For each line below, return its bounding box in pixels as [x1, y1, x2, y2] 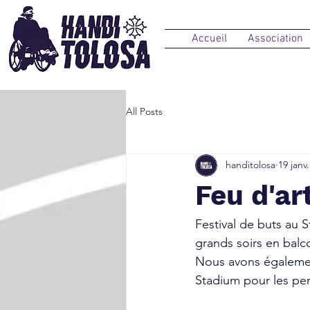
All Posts [126, 105, 163, 118]
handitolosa [226, 158, 275, 172]
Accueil [192, 32, 227, 46]
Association [248, 32, 303, 46]
